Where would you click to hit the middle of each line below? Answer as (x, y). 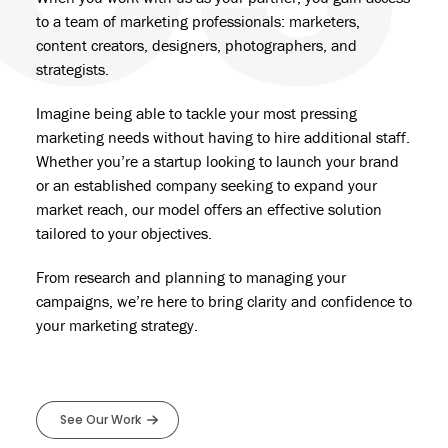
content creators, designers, (130, 45)
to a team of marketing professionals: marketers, (198, 21)
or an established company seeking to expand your (206, 185)
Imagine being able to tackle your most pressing (196, 113)
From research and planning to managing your (191, 277)
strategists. (72, 69)
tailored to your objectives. (124, 233)
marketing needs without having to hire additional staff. (223, 137)
